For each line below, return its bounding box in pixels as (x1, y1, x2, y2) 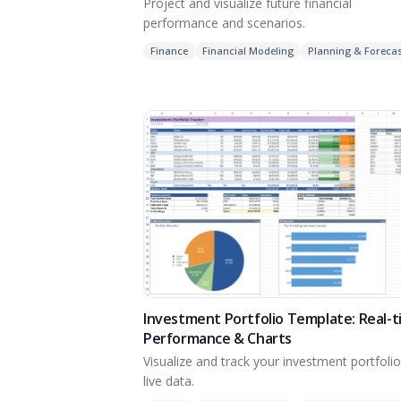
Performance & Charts (143, 328, 293, 349)
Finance (150, 43, 188, 57)
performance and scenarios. (143, 13, 305, 31)
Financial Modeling (202, 43, 294, 57)
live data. (143, 372, 194, 390)
